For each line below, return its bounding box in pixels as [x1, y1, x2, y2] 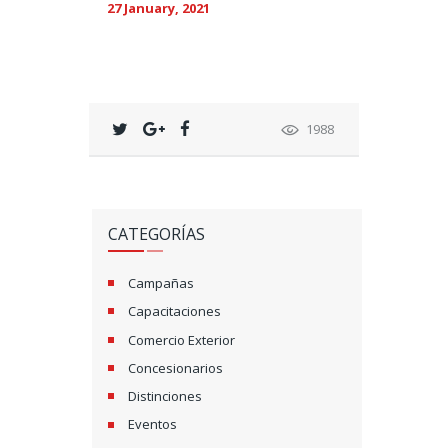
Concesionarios [128, 358, 224, 377]
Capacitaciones [128, 302, 222, 321]
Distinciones [128, 387, 203, 406]
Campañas [128, 274, 195, 292]
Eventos [128, 415, 178, 434]
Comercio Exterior [128, 330, 236, 349]
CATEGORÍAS [107, 223, 205, 246]
